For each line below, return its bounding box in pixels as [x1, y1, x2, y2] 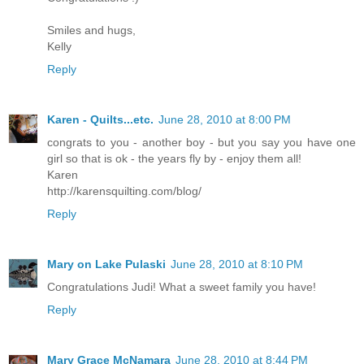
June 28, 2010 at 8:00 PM [158, 113, 291, 127]
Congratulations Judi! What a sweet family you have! [47, 280, 316, 294]
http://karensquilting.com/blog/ [47, 184, 201, 198]
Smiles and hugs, [47, 24, 136, 37]
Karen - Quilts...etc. [47, 113, 154, 127]
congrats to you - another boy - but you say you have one [47, 136, 356, 149]
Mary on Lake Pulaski [47, 258, 166, 271]
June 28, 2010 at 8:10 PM [171, 258, 303, 271]
